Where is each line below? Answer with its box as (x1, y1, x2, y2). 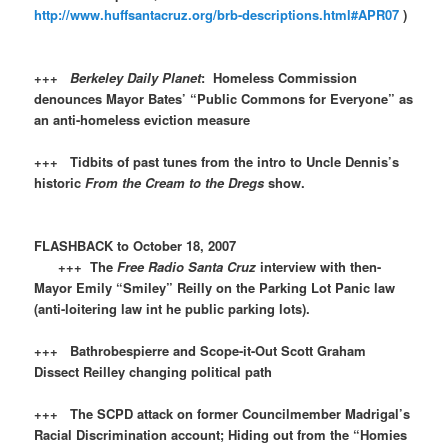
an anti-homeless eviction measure (34, 109, 271, 129)
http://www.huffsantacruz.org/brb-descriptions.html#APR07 (34, 4, 400, 24)
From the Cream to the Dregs (85, 173, 265, 193)
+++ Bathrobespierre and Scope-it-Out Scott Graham (34, 341, 367, 361)
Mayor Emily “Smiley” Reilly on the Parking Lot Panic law (34, 278, 396, 298)
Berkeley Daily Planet (70, 67, 202, 87)
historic (34, 173, 86, 193)
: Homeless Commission (201, 67, 358, 87)
